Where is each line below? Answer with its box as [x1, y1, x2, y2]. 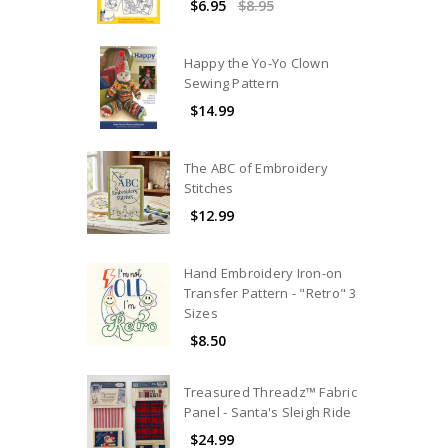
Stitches [183, 179, 234, 198]
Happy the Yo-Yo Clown [183, 54, 329, 73]
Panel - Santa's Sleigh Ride [183, 402, 352, 421]
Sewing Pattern [183, 74, 280, 93]
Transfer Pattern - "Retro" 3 [183, 284, 357, 303]
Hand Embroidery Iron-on [183, 264, 343, 283]
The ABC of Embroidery [183, 159, 328, 178]
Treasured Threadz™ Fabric [183, 382, 357, 401]
